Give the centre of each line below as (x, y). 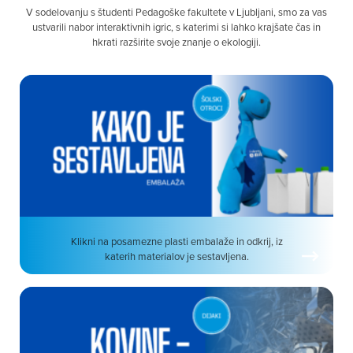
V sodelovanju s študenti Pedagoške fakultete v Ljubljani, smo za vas (176, 11)
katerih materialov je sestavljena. (176, 256)
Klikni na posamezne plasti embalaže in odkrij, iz (176, 242)
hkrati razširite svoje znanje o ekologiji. (176, 41)
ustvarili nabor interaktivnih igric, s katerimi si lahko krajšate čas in (176, 26)
